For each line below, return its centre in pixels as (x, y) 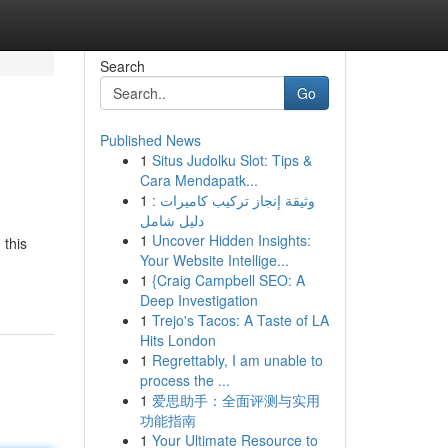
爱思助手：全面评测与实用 (235, 400)
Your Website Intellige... (214, 260)
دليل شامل (171, 220)
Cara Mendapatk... (198, 180)
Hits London (177, 340)
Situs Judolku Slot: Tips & (231, 160)
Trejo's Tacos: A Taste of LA (240, 320)
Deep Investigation (198, 300)
